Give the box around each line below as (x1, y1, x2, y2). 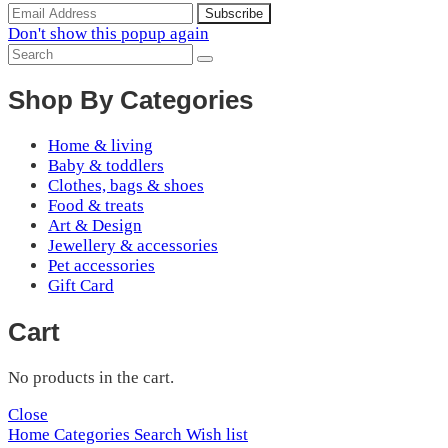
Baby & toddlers (48, 156, 164, 176)
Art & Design (48, 216, 142, 236)
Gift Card (48, 276, 114, 296)
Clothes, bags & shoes (48, 176, 204, 196)
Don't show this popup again (8, 24, 209, 44)
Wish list (182, 424, 248, 444)
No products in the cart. (8, 367, 174, 387)
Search (130, 424, 182, 444)
